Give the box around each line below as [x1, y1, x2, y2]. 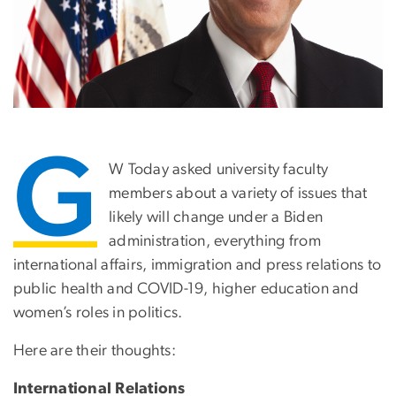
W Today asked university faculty [109, 162, 329, 179]
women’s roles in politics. [13, 305, 183, 322]
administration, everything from [109, 233, 321, 250]
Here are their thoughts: [13, 343, 176, 360]
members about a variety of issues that [109, 186, 368, 202]
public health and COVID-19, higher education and [13, 281, 359, 298]
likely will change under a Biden [109, 209, 324, 226]
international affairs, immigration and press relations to [13, 257, 382, 274]
